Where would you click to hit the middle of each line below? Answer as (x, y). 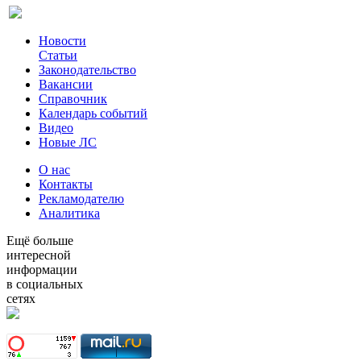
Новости (62, 41)
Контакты (66, 185)
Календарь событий (93, 114)
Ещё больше (40, 241)
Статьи (58, 56)
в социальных (45, 284)
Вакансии (66, 85)
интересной (39, 255)
